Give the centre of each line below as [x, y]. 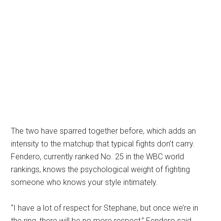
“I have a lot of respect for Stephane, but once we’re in [105, 208]
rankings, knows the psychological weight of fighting [101, 170]
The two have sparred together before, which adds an [104, 131]
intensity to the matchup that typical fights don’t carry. [103, 144]
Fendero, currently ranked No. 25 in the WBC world [98, 157]
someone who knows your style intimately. [85, 183]
